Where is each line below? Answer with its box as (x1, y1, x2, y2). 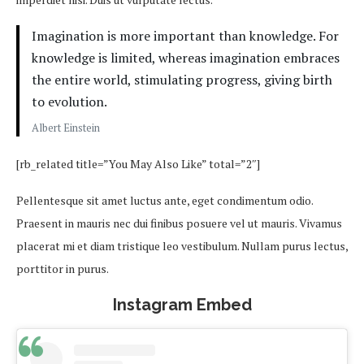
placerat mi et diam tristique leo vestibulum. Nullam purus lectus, (16, 238, 348, 254)
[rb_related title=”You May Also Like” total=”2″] (16, 156, 260, 172)
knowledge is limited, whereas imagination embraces (32, 49, 340, 67)
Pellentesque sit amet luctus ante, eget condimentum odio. (16, 193, 313, 209)
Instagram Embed (112, 295, 252, 315)
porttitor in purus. (16, 261, 109, 277)
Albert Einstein (32, 120, 100, 136)
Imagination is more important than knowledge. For (32, 27, 339, 45)
